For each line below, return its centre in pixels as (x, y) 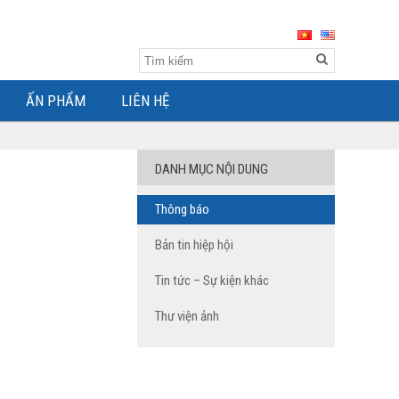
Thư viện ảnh (187, 316)
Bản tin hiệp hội (194, 245)
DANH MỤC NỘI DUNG (212, 169)
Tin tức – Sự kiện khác (212, 281)
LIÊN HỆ (145, 101)
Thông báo (182, 209)
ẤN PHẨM (56, 101)
